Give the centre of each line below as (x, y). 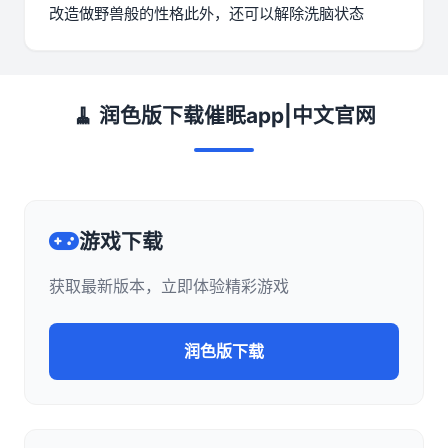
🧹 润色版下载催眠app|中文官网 (224, 115)
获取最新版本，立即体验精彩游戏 (169, 285)
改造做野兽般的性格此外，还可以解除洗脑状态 (206, 13)
